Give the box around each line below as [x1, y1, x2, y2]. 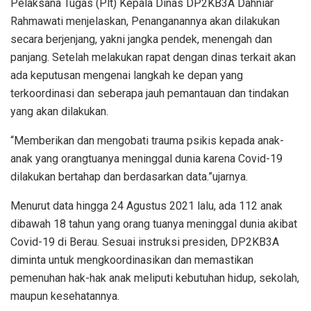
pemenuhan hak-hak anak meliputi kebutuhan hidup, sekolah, [10, 271, 299, 285]
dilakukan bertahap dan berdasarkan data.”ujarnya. [10, 169, 248, 183]
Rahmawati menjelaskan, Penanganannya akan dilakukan [10, 14, 280, 28]
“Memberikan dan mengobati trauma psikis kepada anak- [10, 133, 284, 147]
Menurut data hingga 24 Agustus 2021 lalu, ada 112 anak [10, 199, 283, 212]
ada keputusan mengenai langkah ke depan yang [10, 68, 243, 82]
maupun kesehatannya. [10, 289, 119, 303]
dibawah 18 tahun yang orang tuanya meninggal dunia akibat [10, 217, 297, 230]
